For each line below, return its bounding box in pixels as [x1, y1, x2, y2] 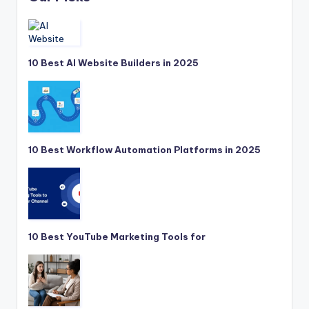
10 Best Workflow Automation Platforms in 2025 [28, 143, 261, 155]
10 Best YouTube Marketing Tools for [28, 230, 206, 242]
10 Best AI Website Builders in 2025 [28, 57, 199, 68]
